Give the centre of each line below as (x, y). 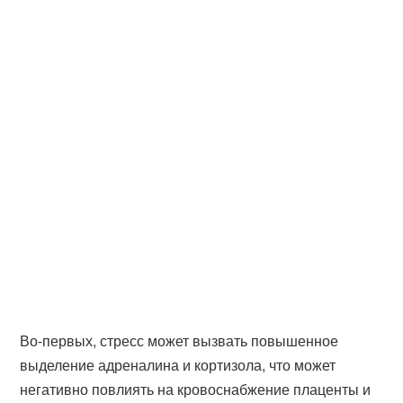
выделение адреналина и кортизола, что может (178, 365)
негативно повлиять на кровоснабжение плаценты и (196, 389)
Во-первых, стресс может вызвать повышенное (179, 340)
